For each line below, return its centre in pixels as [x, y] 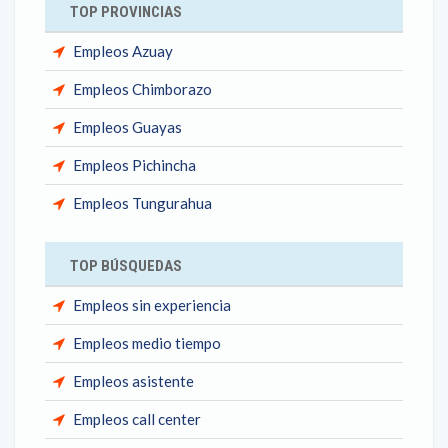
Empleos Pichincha [134, 165]
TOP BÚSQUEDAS [126, 266]
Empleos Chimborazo [142, 89]
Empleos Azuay [123, 51]
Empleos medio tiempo [147, 343]
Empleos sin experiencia [152, 305]
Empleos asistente [133, 381]
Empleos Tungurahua [142, 203]
